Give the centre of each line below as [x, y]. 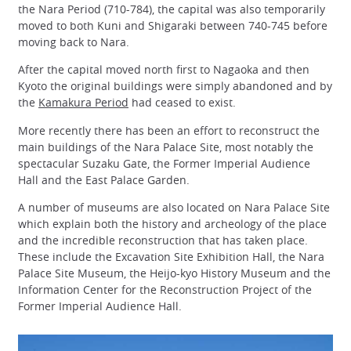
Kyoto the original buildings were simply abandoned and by [175, 86]
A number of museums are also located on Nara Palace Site [174, 207]
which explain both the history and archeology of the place [172, 223]
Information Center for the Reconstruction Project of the [165, 289]
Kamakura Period [83, 103]
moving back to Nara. [74, 42]
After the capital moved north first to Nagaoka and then [164, 70]
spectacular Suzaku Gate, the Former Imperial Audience [164, 163]
